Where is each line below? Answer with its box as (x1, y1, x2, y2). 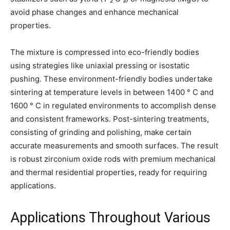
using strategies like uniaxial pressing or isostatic (10, 60, 189, 70)
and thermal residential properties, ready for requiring (10, 167, 207, 177)
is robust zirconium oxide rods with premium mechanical (10, 154, 216, 164)
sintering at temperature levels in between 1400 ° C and (10, 87, 214, 97)
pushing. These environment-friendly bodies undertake (10, 73, 213, 84)
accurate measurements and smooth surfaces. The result (10, 140, 218, 150)
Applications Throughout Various (10, 209, 210, 226)
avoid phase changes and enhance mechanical (10, 7, 179, 17)
